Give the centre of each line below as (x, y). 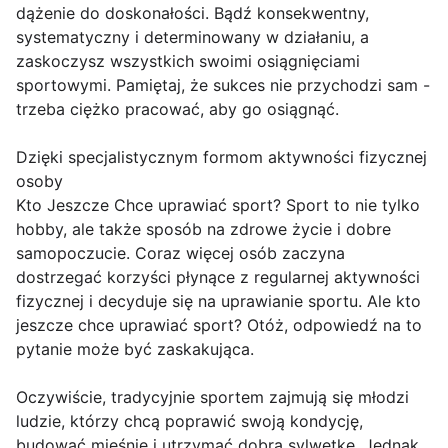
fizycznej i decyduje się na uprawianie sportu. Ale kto (218, 301)
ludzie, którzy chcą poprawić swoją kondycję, (189, 421)
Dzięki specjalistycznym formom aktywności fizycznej (221, 157)
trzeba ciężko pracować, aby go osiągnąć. (177, 109)
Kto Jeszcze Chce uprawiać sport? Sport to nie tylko (218, 205)
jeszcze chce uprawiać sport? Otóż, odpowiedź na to (219, 325)
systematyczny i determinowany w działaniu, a (192, 37)
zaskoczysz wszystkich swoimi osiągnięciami (188, 61)
